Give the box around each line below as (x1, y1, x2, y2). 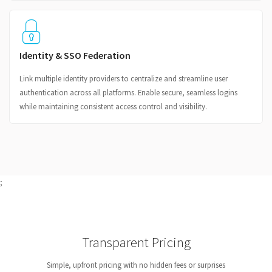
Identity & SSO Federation (19, 49, 131, 62)
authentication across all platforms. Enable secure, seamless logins (19, 87, 237, 98)
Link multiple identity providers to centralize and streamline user (19, 73, 228, 84)
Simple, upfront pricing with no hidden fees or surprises (47, 260, 225, 270)
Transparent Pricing (81, 234, 191, 251)
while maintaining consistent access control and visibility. (19, 101, 207, 112)
